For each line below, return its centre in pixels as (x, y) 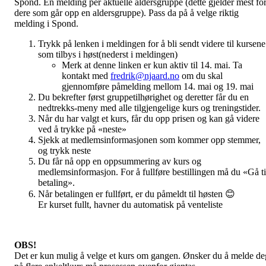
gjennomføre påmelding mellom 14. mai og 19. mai (158, 86)
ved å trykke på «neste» (82, 129)
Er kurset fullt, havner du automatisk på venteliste (130, 205)
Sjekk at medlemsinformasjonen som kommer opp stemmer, (149, 140)
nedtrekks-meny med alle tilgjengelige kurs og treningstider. (149, 108)
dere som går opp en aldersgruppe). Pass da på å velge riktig (126, 13)
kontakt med (86, 76)
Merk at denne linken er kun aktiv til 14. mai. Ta (152, 65)
